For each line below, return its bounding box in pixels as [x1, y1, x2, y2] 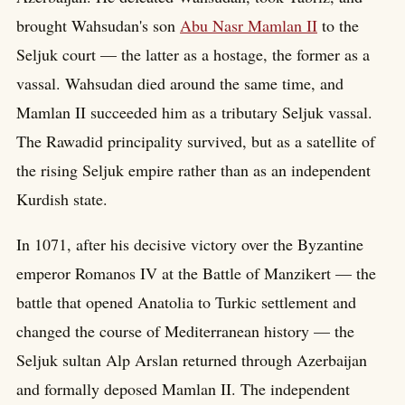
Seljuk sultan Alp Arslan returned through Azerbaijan [16, 348, 367, 371]
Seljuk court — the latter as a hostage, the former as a [16, 42, 370, 65]
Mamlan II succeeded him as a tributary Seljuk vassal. [16, 100, 372, 123]
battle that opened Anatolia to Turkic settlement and [16, 290, 356, 313]
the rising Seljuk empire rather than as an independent [16, 158, 371, 181]
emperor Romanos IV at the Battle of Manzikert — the [16, 261, 376, 284]
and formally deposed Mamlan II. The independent [16, 377, 350, 400]
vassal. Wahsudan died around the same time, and [16, 71, 344, 94]
